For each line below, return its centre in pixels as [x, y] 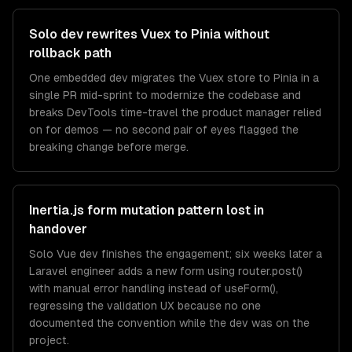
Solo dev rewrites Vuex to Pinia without [149, 34]
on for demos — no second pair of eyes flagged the [164, 130]
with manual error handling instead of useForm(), [154, 288]
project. [49, 340]
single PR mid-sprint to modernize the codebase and [165, 95]
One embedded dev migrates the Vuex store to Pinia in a [174, 78]
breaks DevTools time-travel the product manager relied [175, 112]
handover [58, 229]
